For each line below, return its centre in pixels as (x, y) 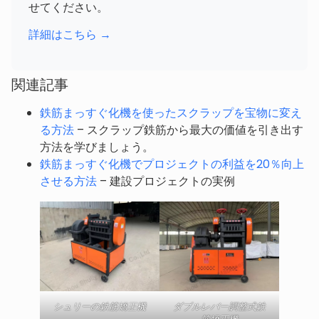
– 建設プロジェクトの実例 (166, 182)
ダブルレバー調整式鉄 (219, 307)
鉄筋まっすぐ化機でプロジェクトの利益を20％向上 (172, 164)
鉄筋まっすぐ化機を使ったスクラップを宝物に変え (171, 113)
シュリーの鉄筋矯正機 (100, 307)
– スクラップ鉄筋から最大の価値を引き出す (189, 130)
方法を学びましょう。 (97, 147)
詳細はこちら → (70, 34)
